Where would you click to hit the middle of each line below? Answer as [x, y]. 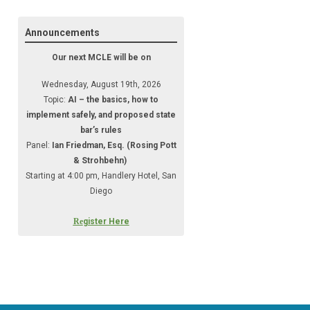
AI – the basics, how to [113, 100]
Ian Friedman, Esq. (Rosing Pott [114, 146]
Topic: [56, 100]
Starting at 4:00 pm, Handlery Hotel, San [101, 176]
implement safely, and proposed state [101, 115]
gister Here [106, 222]
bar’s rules [101, 130]
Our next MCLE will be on [101, 58]
